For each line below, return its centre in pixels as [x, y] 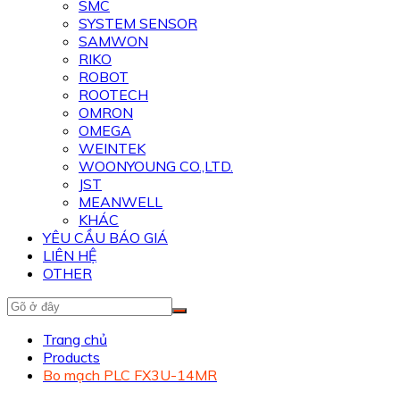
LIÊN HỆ [70, 255]
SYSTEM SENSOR [138, 23]
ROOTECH [113, 95]
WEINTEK [112, 148]
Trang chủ [75, 339]
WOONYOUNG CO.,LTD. [156, 166]
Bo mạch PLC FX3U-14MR [130, 375]
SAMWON [113, 41]
